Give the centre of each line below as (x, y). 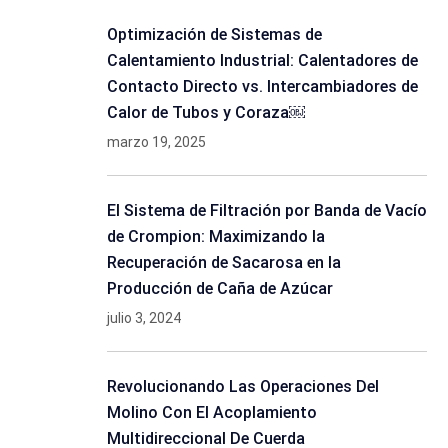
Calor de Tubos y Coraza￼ (206, 112)
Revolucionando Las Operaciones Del (243, 386)
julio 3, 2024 (144, 318)
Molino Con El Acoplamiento (212, 412)
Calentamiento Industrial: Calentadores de (262, 60)
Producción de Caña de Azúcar (220, 288)
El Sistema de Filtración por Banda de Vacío (267, 210)
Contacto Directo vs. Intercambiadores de (262, 86)
